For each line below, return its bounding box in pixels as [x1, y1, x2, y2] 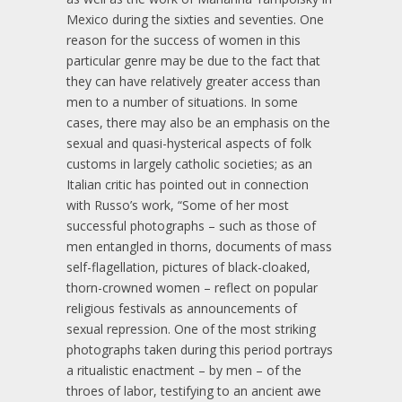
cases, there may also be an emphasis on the [66, 114, 330, 132]
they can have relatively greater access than [66, 73, 320, 91]
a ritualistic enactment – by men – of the [66, 362, 301, 380]
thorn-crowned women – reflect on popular [66, 279, 318, 297]
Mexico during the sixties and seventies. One [66, 11, 324, 29]
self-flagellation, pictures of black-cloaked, [66, 258, 310, 276]
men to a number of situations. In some [66, 93, 298, 111]
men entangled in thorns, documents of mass [66, 238, 332, 256]
